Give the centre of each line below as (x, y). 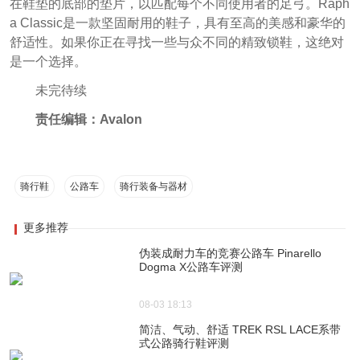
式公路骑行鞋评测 (184, 344)
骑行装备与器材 (153, 186)
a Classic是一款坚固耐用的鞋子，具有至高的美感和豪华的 (177, 23)
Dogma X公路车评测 (191, 266)
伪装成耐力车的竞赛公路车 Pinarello (231, 253)
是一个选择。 (48, 62)
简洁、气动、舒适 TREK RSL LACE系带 (240, 330)
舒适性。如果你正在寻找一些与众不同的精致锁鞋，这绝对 (176, 43)
